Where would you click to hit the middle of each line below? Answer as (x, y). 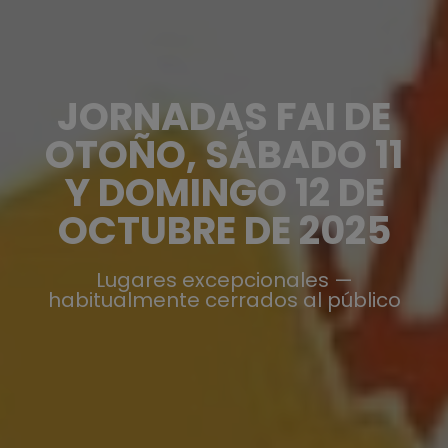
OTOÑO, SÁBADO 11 (224, 155)
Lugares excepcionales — (224, 280)
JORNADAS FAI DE (224, 117)
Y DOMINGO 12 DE (224, 193)
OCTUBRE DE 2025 (224, 231)
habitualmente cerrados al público (224, 300)
